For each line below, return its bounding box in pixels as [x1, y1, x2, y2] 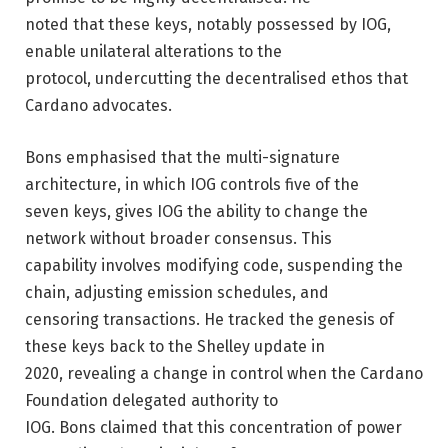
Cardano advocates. [25, 95, 172, 115]
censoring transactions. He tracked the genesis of [25, 309, 394, 329]
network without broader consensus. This [25, 228, 332, 248]
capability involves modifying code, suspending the [25, 255, 403, 275]
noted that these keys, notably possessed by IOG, [25, 14, 391, 34]
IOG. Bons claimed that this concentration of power [25, 417, 402, 437]
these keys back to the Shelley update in [25, 336, 325, 356]
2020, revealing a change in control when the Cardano [25, 363, 423, 383]
